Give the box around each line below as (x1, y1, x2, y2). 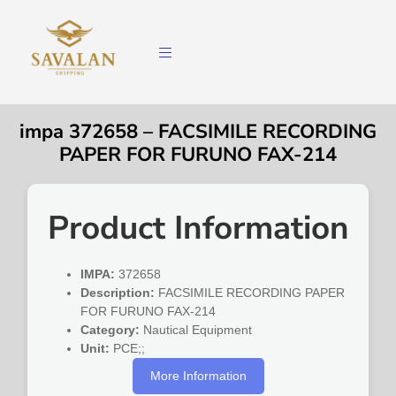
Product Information (47, 206, 349, 251)
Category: (80, 323, 141, 338)
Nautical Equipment (140, 323, 253, 338)
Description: (80, 286, 156, 301)
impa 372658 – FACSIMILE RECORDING (19, 118, 377, 146)
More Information (149, 369, 247, 384)
